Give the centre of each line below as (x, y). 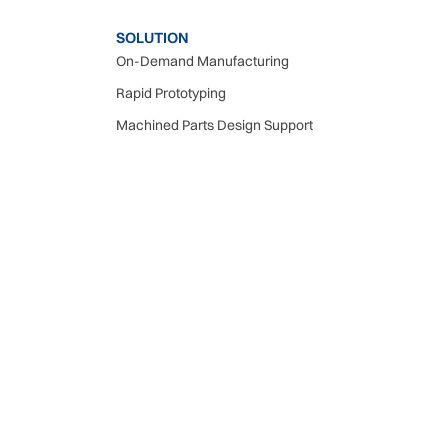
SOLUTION (152, 37)
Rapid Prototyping (171, 93)
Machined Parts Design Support (214, 125)
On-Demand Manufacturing (202, 61)
